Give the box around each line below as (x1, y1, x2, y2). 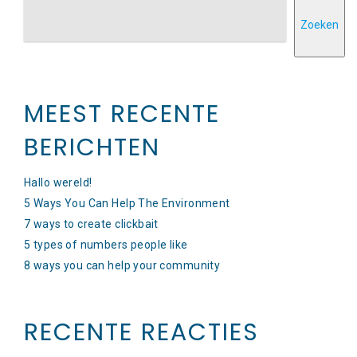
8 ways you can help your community (24, 259, 221, 272)
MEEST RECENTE (24, 97, 220, 131)
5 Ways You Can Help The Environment (24, 197, 230, 210)
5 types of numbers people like (24, 238, 188, 251)
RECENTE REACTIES (24, 316, 259, 349)
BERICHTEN (24, 131, 160, 164)
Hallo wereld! (24, 176, 92, 189)
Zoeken (300, 18, 339, 31)
